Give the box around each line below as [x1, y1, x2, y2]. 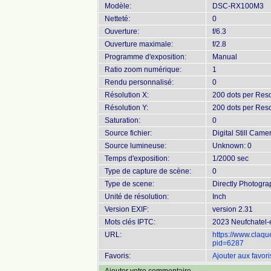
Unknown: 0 [212, 142, 252, 150]
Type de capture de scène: [105, 167, 191, 175]
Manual [212, 53, 237, 61]
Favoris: [105, 252, 131, 260]
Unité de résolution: [105, 192, 169, 201]
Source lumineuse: [105, 142, 166, 150]
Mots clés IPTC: [105, 218, 155, 226]
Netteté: [105, 15, 130, 23]
